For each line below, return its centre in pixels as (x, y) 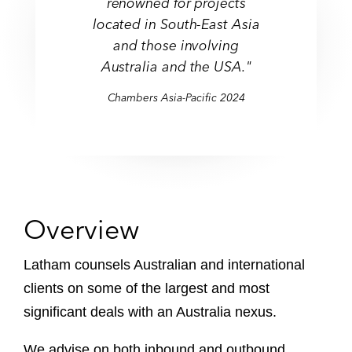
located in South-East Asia (176, 24)
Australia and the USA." (176, 66)
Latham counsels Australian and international (164, 265)
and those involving (176, 45)
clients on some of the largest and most (147, 288)
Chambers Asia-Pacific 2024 (176, 98)
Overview (81, 229)
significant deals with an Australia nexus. (150, 312)
